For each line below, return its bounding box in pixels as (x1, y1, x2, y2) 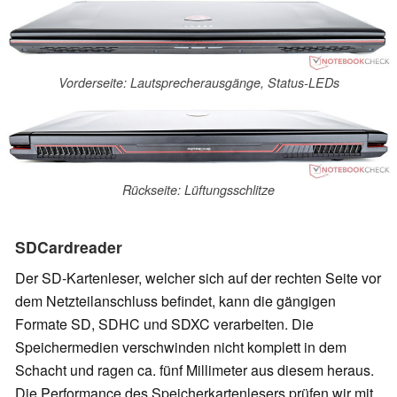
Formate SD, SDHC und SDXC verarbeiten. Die (15, 314, 314, 335)
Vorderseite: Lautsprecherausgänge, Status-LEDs (58, 73, 339, 91)
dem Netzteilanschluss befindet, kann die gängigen (15, 291, 336, 312)
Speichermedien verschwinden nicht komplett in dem (15, 337, 346, 358)
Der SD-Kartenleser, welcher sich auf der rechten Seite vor (15, 268, 381, 289)
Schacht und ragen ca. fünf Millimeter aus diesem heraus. (15, 360, 374, 381)
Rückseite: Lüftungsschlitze (122, 180, 275, 198)
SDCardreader (15, 236, 122, 259)
